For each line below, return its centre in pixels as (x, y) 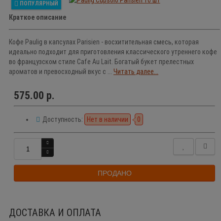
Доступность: (63, 120)
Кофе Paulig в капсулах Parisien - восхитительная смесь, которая (104, 42)
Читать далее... (136, 72)
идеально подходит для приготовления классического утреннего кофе (113, 52)
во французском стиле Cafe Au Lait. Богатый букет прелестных (101, 62)
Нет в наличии (108, 120)
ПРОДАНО (114, 173)
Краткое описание (37, 18)
